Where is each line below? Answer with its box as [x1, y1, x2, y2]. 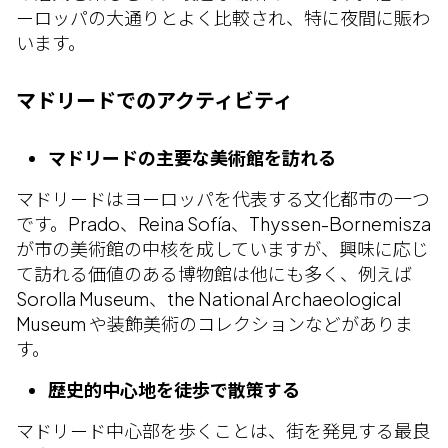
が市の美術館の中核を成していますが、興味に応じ [16, 237, 429, 260]
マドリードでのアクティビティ [16, 87, 293, 112]
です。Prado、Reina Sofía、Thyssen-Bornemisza [16, 212, 431, 235]
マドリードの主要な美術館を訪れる [48, 146, 336, 169]
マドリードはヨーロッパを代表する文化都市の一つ [16, 187, 430, 210]
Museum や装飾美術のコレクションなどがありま [16, 312, 413, 335]
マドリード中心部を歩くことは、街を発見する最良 [16, 419, 430, 442]
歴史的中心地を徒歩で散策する [48, 378, 300, 401]
